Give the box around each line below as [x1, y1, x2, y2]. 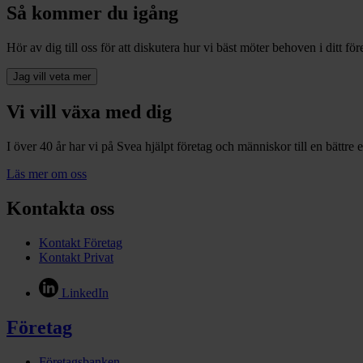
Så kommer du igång [6, 2, 178, 24]
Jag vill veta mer [13, 70, 91, 83]
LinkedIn [62, 285, 109, 300]
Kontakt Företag [39, 235, 122, 250]
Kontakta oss [6, 197, 114, 219]
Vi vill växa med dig [6, 101, 172, 123]
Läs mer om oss [6, 167, 87, 181]
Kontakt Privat [39, 250, 113, 264]
